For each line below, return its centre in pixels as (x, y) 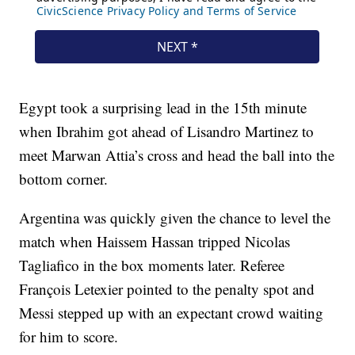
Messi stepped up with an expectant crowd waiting (172, 312)
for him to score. (69, 336)
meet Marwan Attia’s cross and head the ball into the (177, 155)
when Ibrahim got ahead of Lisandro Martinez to (167, 131)
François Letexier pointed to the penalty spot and (167, 288)
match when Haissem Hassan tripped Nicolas (155, 241)
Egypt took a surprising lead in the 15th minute (163, 107)
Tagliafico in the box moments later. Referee (152, 265)
